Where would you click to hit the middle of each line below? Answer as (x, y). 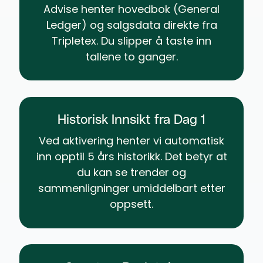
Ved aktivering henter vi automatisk (131, 141)
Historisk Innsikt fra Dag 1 (131, 120)
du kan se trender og (131, 173)
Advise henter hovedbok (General (131, 9)
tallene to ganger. (131, 56)
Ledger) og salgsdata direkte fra (131, 25)
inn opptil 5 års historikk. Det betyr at (131, 157)
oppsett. (131, 204)
